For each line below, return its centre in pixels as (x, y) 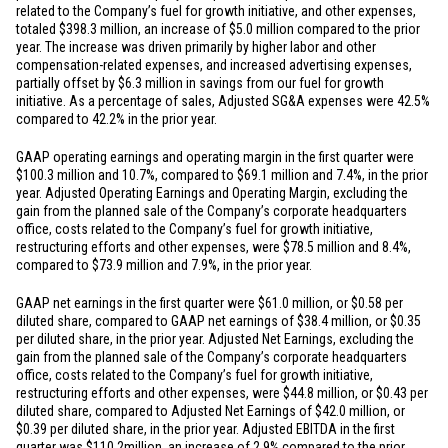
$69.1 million (273, 175)
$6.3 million (150, 83)
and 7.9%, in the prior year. (238, 265)
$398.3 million (98, 29)
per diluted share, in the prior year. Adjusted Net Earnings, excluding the (215, 339)
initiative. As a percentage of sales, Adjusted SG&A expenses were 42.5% (223, 101)
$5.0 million (261, 29)
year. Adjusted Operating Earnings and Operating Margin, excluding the (212, 193)
